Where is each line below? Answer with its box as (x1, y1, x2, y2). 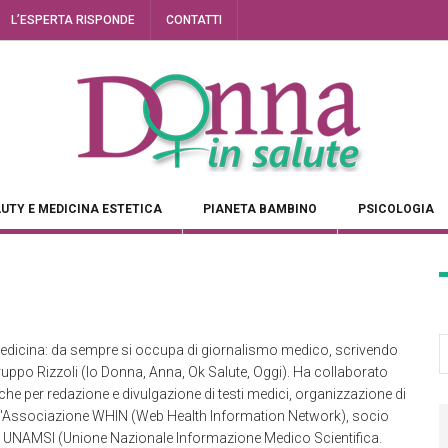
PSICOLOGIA (358, 202, 434, 216)
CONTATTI (166, 13, 222, 27)
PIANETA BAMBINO (203, 202, 317, 216)
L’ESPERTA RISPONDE (11, 13, 135, 27)
